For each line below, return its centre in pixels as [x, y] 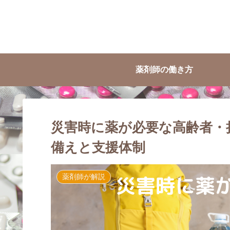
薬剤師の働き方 [164, 70]
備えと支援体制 [98, 147]
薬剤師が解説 [84, 177]
